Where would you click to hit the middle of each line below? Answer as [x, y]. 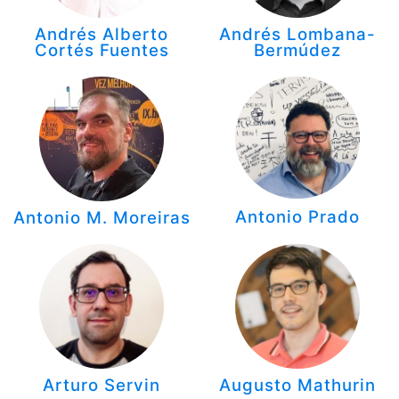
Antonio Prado [297, 216]
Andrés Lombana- [297, 34]
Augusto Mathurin [297, 385]
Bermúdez [297, 50]
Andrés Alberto [102, 34]
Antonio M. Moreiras [102, 218]
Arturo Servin [102, 385]
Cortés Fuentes [102, 50]
